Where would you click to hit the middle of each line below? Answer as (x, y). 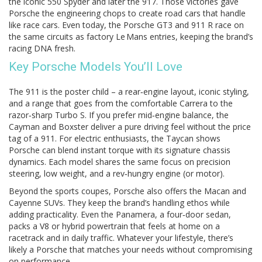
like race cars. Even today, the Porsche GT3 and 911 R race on (126, 25)
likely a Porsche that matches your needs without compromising (130, 249)
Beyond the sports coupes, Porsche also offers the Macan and (127, 191)
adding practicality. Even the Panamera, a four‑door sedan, (120, 214)
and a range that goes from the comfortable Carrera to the (121, 103)
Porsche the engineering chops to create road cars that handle (127, 13)
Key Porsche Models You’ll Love (96, 67)
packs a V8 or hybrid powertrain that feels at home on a (114, 226)
